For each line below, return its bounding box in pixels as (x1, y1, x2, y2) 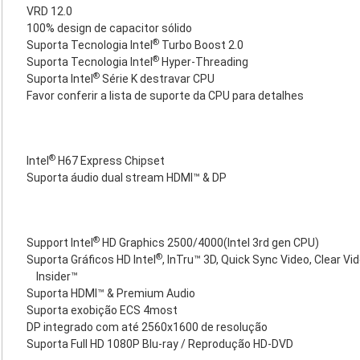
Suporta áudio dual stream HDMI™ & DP (27, 171, 227, 184)
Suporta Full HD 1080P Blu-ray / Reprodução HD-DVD (27, 337, 293, 350)
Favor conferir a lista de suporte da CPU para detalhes (27, 89, 304, 102)
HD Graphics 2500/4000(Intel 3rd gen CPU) (100, 236, 319, 249)
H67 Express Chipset (55, 154, 165, 167)
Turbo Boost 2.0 (159, 39, 243, 51)
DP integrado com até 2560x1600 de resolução (27, 321, 268, 333)
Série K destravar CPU (100, 72, 215, 85)
